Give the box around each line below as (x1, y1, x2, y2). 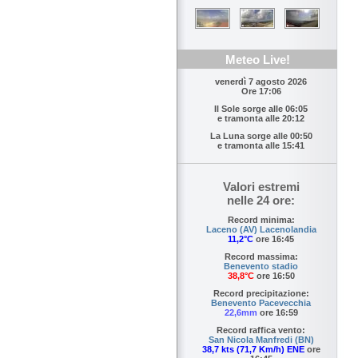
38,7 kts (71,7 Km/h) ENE (201, 344, 304, 355)
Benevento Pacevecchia (211, 298, 311, 308)
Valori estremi (222, 180, 300, 194)
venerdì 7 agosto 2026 (215, 77, 307, 87)
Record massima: (224, 252, 298, 262)
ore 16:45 (253, 234, 294, 245)
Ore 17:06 (241, 86, 281, 97)
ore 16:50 (253, 271, 295, 281)
